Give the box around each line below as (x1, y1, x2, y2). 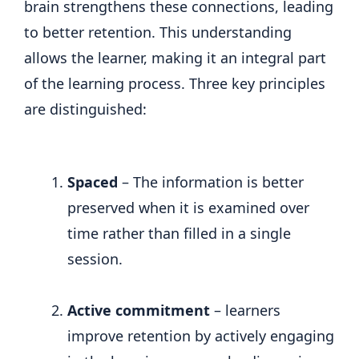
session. (67, 248, 123, 268)
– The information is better (118, 171, 304, 192)
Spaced (67, 171, 118, 192)
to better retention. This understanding (24, 22, 292, 42)
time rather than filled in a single (67, 223, 291, 243)
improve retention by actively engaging (67, 325, 334, 345)
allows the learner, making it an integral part (24, 47, 326, 67)
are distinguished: (24, 99, 147, 119)
